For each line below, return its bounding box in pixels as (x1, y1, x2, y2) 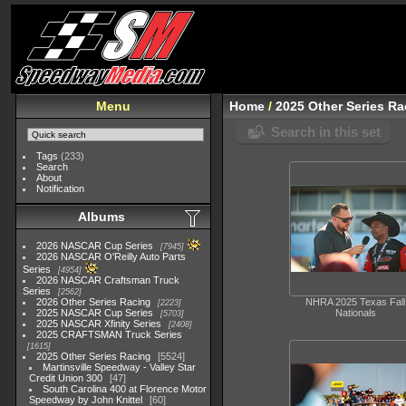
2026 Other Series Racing (36, 296, 151, 307)
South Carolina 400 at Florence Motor (43, 383, 208, 394)
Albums (78, 209, 125, 224)
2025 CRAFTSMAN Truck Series (36, 329, 183, 340)
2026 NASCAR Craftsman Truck (36, 275, 180, 285)
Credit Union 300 (29, 372, 102, 383)
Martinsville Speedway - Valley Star (43, 362, 197, 372)
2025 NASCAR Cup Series (36, 307, 154, 318)
